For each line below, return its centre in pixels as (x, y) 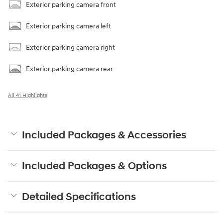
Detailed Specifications (79, 197)
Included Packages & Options (94, 167)
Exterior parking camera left (68, 26)
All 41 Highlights (28, 96)
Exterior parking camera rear (69, 69)
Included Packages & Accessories (104, 136)
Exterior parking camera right (70, 48)
